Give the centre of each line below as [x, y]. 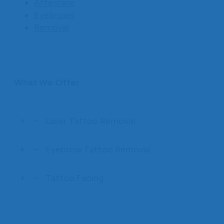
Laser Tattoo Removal [90, 121]
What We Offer [47, 83]
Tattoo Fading [74, 178]
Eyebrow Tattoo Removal [98, 150]
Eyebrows [54, 15]
